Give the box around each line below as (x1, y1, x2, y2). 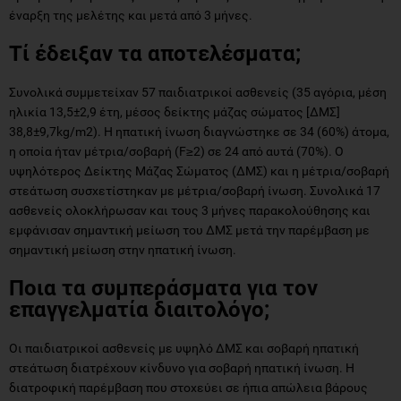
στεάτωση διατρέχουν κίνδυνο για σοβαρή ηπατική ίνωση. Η (9, 360, 354, 375)
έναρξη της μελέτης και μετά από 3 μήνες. (9, 7, 252, 22)
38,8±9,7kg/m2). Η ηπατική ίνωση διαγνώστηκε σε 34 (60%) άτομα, (9, 124, 389, 139)
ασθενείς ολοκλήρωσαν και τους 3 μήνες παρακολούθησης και (9, 202, 371, 218)
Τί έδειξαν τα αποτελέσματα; (9, 40, 301, 66)
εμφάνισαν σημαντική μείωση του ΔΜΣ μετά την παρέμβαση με (9, 222, 370, 237)
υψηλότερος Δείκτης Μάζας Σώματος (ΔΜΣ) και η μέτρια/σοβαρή (9, 163, 389, 178)
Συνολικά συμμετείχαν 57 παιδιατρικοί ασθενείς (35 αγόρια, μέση (9, 84, 387, 99)
